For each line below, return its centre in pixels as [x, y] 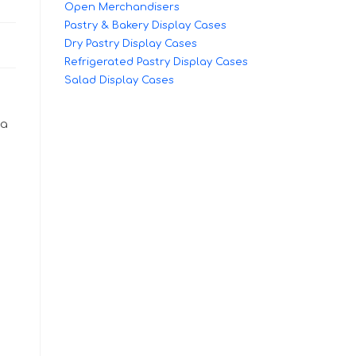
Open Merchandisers [122, 7]
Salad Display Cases [119, 80]
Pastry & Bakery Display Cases [145, 25]
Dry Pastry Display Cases [131, 44]
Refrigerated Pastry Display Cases [156, 62]
